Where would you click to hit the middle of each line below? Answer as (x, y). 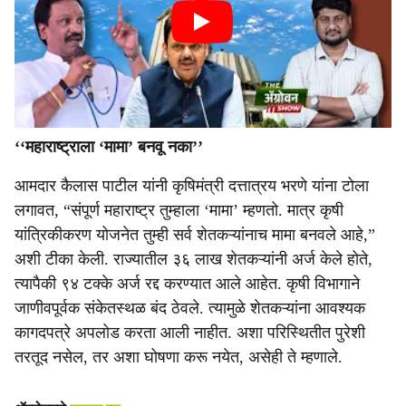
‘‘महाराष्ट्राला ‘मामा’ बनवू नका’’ (109, 147)
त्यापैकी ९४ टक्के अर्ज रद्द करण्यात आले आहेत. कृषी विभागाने (187, 284)
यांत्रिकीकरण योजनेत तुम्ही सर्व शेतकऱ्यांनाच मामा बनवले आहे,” (195, 235)
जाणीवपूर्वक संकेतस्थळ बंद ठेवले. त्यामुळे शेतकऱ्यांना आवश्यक (190, 308)
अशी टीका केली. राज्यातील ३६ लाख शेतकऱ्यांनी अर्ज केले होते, (193, 259)
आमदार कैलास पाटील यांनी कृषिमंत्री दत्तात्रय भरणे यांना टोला (192, 186)
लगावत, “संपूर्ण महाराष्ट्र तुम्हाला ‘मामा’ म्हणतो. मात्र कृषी (179, 210)
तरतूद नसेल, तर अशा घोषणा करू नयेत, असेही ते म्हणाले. (179, 357)
